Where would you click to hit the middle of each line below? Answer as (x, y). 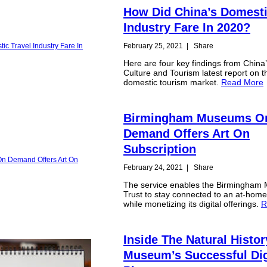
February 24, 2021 (153, 167)
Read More (243, 83)
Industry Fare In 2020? (187, 27)
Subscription (160, 149)
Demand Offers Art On (187, 133)
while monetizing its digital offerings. (193, 204)
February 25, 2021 (153, 46)
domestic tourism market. (173, 83)
